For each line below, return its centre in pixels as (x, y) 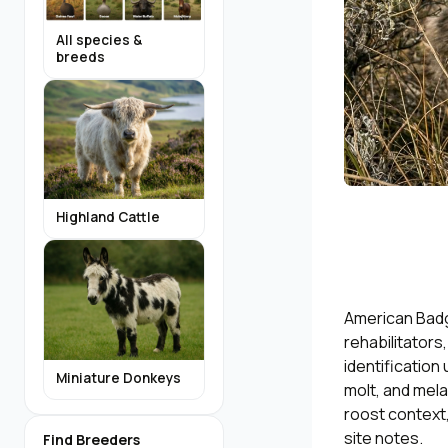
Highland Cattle (108, 217)
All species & (99, 39)
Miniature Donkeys (118, 377)
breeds (80, 56)
